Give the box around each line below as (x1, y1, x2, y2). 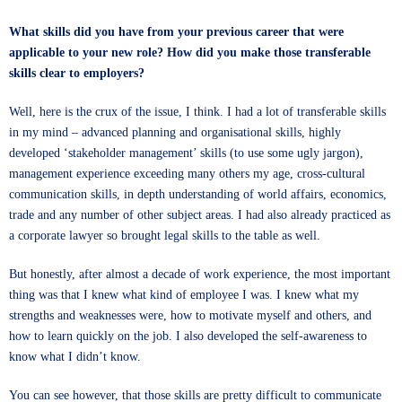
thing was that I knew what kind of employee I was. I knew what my (9, 288, 359, 301)
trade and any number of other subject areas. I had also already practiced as (9, 208, 390, 222)
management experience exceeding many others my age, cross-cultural (9, 167, 365, 180)
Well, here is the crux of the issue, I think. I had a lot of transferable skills (9, 105, 386, 118)
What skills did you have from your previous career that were (9, 25, 344, 39)
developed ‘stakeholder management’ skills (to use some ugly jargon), (9, 146, 363, 160)
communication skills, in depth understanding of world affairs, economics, (9, 188, 387, 201)
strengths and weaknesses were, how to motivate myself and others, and (9, 309, 371, 322)
